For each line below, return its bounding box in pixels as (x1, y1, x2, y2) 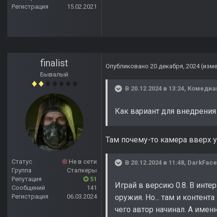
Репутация (12, 175, 42, 183)
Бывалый (40, 71, 68, 78)
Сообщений (12, 184, 45, 192)
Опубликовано (106, 62, 150, 70)
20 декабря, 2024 (150, 62, 200, 70)
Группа (12, 167, 31, 174)
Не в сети (67, 158, 97, 166)
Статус (12, 158, 32, 166)
